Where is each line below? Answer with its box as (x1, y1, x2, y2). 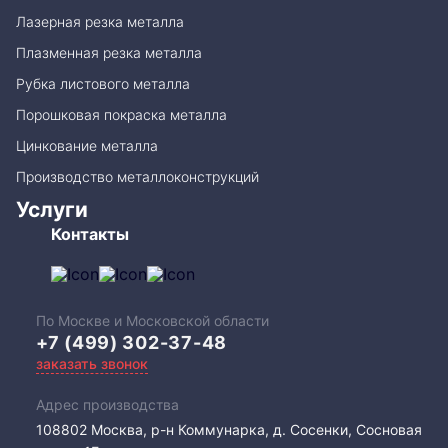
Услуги (16, 197, 88, 223)
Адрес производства (36, 396, 179, 414)
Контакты (51, 224, 129, 245)
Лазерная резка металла (16, 13, 184, 31)
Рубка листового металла (16, 75, 190, 93)
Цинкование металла (16, 137, 158, 155)
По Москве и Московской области (36, 312, 269, 330)
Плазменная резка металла (16, 44, 202, 62)
